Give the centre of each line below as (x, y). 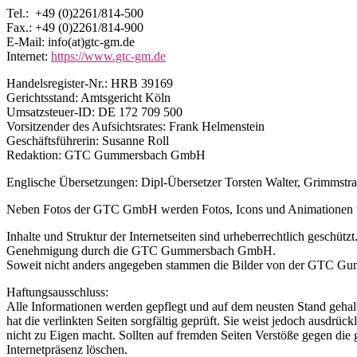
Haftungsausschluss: (57, 292)
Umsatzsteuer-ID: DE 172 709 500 (94, 112)
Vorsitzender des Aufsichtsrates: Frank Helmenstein (135, 126)
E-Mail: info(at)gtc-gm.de (71, 41)
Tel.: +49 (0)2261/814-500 (75, 13)
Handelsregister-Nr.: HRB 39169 (90, 83)
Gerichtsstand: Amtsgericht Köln (88, 97)
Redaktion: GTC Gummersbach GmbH (106, 155)
